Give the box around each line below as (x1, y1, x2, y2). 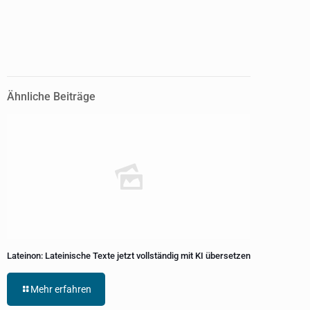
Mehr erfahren (30, 284, 91, 295)
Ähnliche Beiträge (7, 91, 95, 103)
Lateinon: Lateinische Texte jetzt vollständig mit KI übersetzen (7, 250, 250, 261)
